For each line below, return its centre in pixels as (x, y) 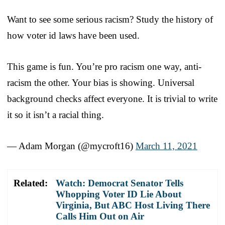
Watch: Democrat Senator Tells (120, 183)
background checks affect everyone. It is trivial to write (112, 98)
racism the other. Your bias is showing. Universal (101, 82)
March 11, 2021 (166, 146)
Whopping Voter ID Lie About (119, 194)
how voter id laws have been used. (73, 35)
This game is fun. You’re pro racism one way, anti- (104, 66)
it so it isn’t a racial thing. (55, 115)
